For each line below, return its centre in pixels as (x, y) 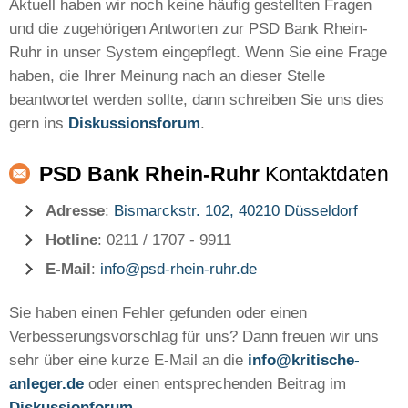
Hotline (71, 240)
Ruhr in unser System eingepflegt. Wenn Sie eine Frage (198, 52)
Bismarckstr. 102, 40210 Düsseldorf (236, 211)
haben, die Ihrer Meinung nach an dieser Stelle (167, 76)
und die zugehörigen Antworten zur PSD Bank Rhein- (189, 29)
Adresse (75, 211)
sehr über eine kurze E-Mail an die (128, 360)
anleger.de (46, 384)
